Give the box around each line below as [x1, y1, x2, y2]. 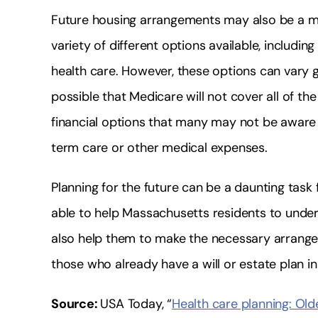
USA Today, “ [100, 295, 172, 312]
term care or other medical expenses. [51, 138, 268, 156]
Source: [51, 295, 101, 312]
